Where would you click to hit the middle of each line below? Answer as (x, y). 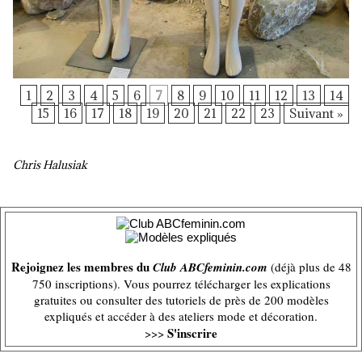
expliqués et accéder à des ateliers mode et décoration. (181, 316)
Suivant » (316, 113)
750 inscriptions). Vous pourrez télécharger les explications (181, 284)
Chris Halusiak (50, 164)
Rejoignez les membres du (82, 267)
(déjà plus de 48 (309, 267)
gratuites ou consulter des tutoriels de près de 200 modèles (181, 300)
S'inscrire (192, 333)
